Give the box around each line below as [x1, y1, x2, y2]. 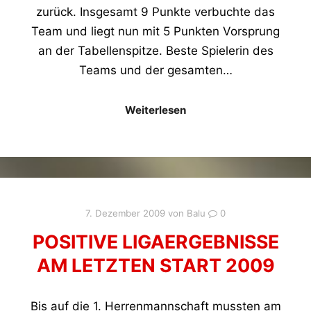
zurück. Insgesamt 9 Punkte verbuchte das [36, 4, 275, 19]
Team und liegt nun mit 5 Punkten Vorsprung [31, 24, 280, 38]
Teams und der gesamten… [78, 62, 233, 77]
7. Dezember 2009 [85, 208, 165, 219]
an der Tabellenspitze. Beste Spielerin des [37, 43, 274, 58]
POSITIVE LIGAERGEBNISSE [32, 230, 279, 253]
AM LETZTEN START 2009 [36, 254, 275, 277]
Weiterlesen [125, 103, 186, 117]
